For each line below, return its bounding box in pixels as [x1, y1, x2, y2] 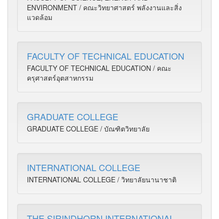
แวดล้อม [27, 12, 52, 22]
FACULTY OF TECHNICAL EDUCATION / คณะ [27, 63, 172, 73]
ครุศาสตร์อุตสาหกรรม [27, 73, 93, 83]
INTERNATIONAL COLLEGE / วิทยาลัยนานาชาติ [27, 175, 176, 184]
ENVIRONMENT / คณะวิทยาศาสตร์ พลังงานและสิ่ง [27, 2, 182, 12]
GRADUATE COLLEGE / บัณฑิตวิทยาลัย [27, 124, 150, 133]
